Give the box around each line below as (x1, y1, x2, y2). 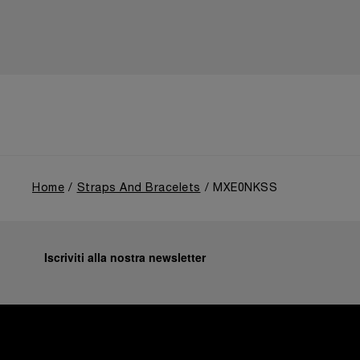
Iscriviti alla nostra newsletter (44, 249, 206, 265)
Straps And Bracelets (76, 182, 201, 194)
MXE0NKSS (213, 182, 277, 194)
